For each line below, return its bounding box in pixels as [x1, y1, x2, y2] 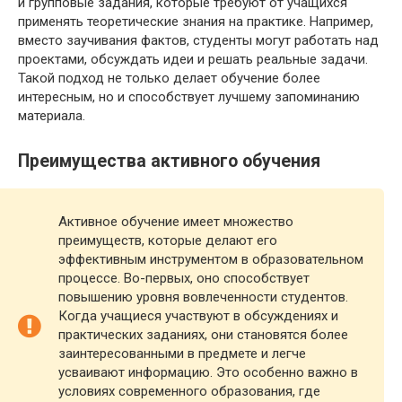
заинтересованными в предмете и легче [58, 345, 306, 363]
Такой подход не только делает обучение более [18, 70, 320, 86]
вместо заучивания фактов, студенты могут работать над [18, 32, 379, 48]
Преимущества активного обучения [18, 151, 320, 172]
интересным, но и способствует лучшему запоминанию [18, 89, 360, 105]
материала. [18, 108, 85, 124]
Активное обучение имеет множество [58, 214, 293, 231]
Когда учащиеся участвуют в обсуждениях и [58, 308, 338, 325]
